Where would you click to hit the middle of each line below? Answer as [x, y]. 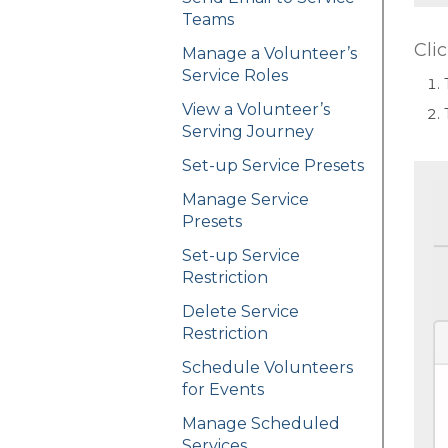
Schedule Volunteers [267, 368]
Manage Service [245, 200]
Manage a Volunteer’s [269, 54]
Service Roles [235, 76]
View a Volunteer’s [256, 110]
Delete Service [240, 312]
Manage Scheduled [261, 424]
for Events [223, 390]
